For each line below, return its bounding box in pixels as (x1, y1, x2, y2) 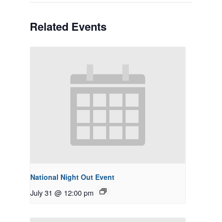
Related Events (30, 18, 107, 34)
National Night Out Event (30, 171, 114, 182)
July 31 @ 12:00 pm (30, 187, 94, 198)
